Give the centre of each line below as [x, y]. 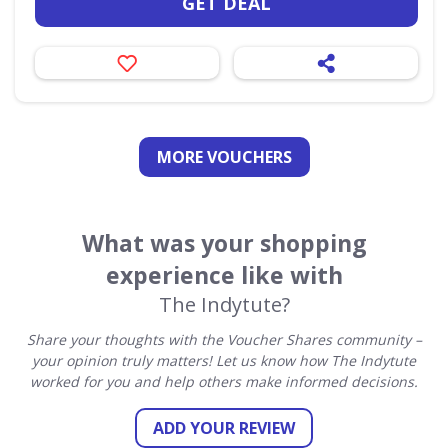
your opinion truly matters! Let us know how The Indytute [224, 360]
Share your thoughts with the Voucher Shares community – [224, 339]
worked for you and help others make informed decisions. [224, 381]
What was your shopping [224, 243]
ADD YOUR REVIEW [224, 428]
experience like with [224, 275]
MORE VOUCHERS [224, 157]
